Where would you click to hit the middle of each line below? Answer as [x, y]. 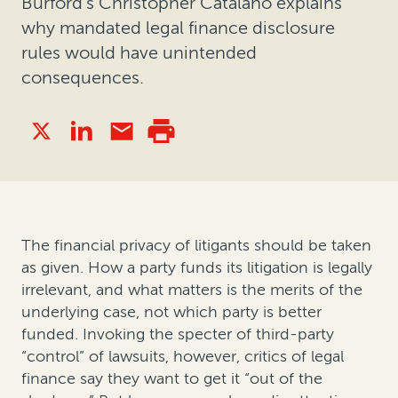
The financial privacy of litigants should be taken [196, 245]
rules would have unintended [139, 53]
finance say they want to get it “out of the [172, 378]
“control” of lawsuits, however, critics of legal [183, 356]
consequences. [83, 78]
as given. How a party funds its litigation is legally [197, 267]
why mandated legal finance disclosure [178, 28]
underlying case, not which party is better [171, 311]
